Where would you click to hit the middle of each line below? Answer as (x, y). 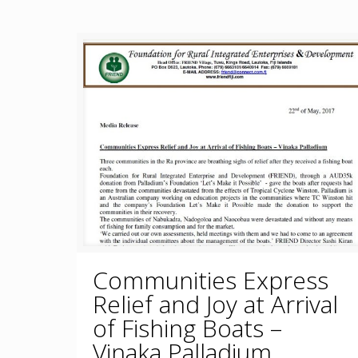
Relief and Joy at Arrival (215, 304)
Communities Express (210, 280)
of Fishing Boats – (187, 328)
